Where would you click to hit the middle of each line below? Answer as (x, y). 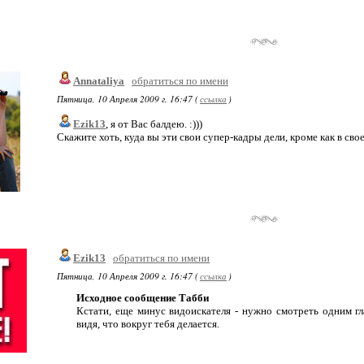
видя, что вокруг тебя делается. (148, 324)
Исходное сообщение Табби (143, 298)
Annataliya (99, 81)
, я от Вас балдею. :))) (154, 124)
